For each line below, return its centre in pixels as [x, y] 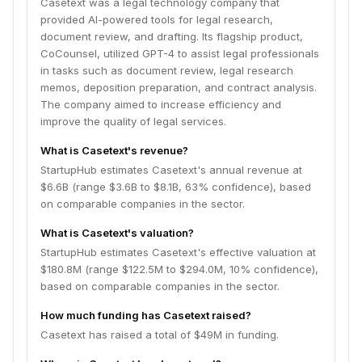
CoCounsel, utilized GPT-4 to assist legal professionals [180, 53]
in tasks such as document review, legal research [167, 70]
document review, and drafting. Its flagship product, [172, 36]
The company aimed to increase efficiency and [161, 104]
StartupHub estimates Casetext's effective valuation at [178, 252]
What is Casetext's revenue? [114, 150]
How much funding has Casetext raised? [146, 315]
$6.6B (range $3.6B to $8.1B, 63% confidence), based [176, 187]
